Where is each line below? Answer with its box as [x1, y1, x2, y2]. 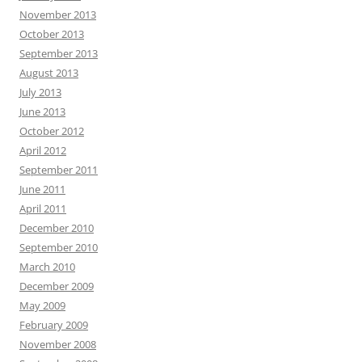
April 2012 [19, 142, 66, 158]
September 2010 [19, 239, 98, 255]
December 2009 [19, 278, 94, 293]
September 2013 [19, 45, 98, 61]
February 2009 [19, 317, 88, 332]
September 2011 [19, 162, 98, 177]
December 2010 [19, 220, 94, 235]
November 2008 [19, 336, 96, 351]
